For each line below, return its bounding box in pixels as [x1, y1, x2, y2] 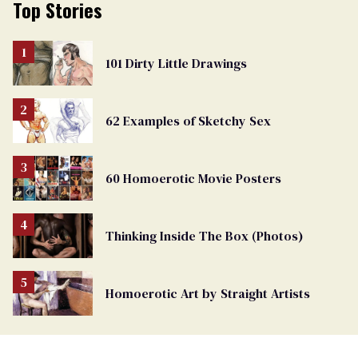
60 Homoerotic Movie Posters [105, 169, 281, 187]
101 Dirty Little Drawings [105, 54, 247, 72]
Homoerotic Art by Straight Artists [105, 284, 310, 302]
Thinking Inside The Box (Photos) [105, 226, 304, 245]
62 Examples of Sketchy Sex [105, 111, 271, 129]
